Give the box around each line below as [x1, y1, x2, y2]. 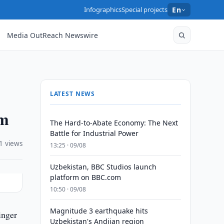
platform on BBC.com [49, 172, 121, 182]
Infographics [84, 5, 122, 14]
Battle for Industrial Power [49, 128, 138, 138]
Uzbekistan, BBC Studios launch [49, 162, 156, 171]
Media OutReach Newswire [7, 30, 98, 40]
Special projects [121, 5, 168, 14]
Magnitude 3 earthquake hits [49, 206, 148, 215]
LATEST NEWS [49, 89, 95, 98]
